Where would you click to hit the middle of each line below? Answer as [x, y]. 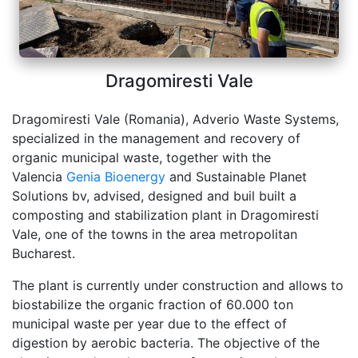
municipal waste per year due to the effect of [149, 324]
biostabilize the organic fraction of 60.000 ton [153, 304]
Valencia [39, 177]
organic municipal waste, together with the [141, 157]
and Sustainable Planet [236, 177]
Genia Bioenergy [116, 177]
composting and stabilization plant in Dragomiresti [165, 215]
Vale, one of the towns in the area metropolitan [155, 234]
